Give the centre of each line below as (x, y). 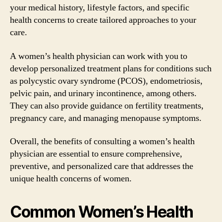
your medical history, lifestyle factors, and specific (100, 8)
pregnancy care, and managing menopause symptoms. (106, 118)
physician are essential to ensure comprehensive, (96, 154)
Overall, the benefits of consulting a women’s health (102, 141)
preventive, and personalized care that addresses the (102, 166)
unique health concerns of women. (71, 179)
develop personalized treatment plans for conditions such (111, 68)
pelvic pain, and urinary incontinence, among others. (103, 93)
